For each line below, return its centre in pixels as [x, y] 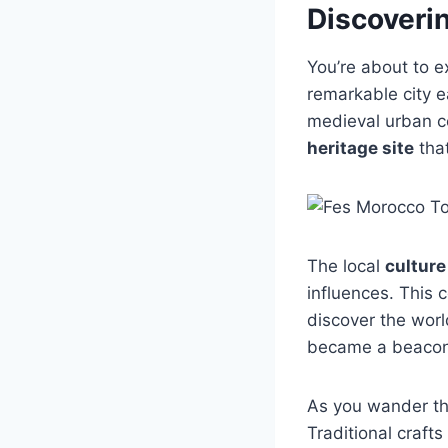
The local [346, 266]
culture [415, 266]
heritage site [360, 148]
